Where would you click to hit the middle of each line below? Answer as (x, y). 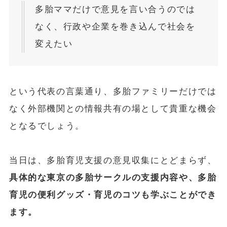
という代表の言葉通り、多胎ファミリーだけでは (113, 92)
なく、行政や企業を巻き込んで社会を (115, 27)
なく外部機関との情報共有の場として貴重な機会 (113, 109)
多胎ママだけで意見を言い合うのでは (115, 10)
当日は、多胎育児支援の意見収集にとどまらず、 (113, 161)
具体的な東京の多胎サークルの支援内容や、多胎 (113, 178)
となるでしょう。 (47, 126)
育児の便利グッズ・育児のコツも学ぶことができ (113, 195)
